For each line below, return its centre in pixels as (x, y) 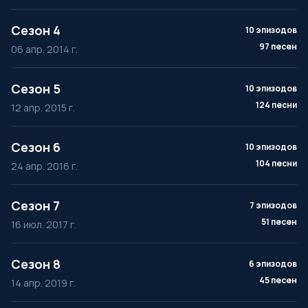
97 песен (278, 46)
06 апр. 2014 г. (44, 49)
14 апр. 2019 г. (43, 283)
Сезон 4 (36, 30)
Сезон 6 (36, 147)
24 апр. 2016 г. (44, 166)
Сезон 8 (36, 264)
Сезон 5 (36, 89)
